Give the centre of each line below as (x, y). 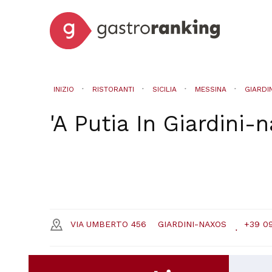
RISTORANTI (113, 89)
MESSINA (210, 89)
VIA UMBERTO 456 (108, 224)
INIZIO (63, 89)
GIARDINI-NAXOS (192, 224)
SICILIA (164, 89)
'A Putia (89, 123)
